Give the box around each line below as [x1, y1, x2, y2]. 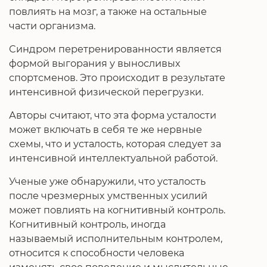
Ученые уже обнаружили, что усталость [9, 175, 206, 188]
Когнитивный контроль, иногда [9, 218, 166, 231]
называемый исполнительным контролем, [9, 232, 222, 245]
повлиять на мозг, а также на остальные [9, 5, 207, 18]
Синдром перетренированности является [9, 43, 222, 55]
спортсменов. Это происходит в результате [9, 72, 225, 84]
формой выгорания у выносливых [9, 57, 181, 70]
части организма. [9, 20, 95, 32]
